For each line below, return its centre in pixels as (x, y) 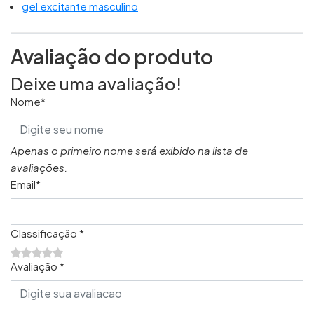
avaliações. (39, 167)
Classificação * (47, 233)
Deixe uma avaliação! (96, 83)
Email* (26, 184)
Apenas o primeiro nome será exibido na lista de (129, 150)
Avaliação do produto (112, 56)
